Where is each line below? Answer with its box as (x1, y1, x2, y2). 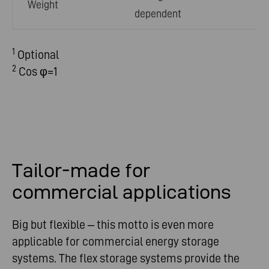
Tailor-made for (12, 160, 150, 181)
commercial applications (12, 181, 231, 203)
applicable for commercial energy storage (12, 235, 219, 249)
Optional (15, 48, 59, 62)
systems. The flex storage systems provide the (12, 252, 240, 265)
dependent (134, 7, 181, 20)
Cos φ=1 (19, 65, 60, 79)
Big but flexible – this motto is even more (12, 218, 214, 232)
